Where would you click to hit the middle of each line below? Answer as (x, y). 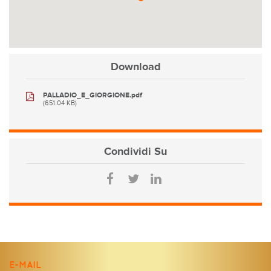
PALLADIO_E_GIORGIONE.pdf (93, 95)
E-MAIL (25, 264)
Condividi (128, 152)
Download (135, 67)
